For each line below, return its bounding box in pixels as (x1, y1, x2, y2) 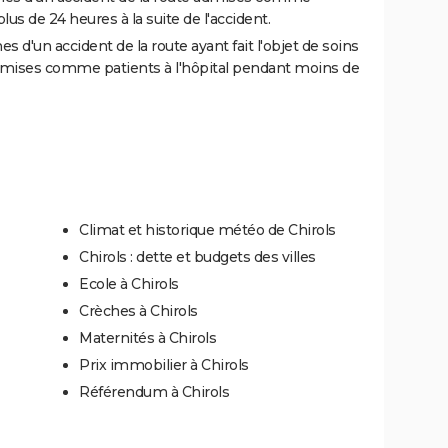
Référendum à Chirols (79, 383, 229, 402)
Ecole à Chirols (79, 275, 179, 294)
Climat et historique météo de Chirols (79, 221, 336, 240)
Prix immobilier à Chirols (79, 356, 249, 375)
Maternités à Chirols (79, 329, 216, 348)
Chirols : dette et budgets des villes (79, 248, 316, 267)
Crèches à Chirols (79, 302, 198, 321)
